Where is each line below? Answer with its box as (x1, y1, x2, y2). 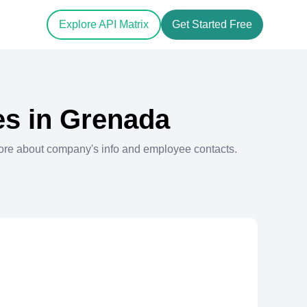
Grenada (60, 104, 170, 134)
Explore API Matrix (59, 19, 149, 31)
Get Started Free (172, 19, 252, 31)
